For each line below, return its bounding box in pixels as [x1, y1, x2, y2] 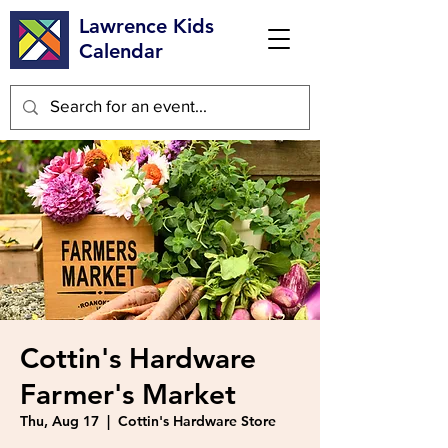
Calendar [79, 39, 163, 63]
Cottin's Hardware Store [118, 412, 276, 430]
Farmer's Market [20, 377, 236, 411]
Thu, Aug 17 [20, 412, 99, 430]
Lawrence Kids [79, 14, 214, 38]
